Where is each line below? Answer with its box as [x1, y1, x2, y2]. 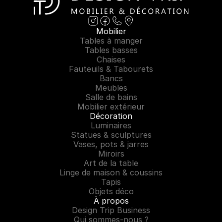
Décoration [90, 111, 132, 121]
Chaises [97, 55, 125, 64]
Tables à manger [79, 36, 143, 46]
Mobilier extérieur [77, 102, 145, 111]
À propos [93, 196, 129, 206]
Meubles [95, 83, 127, 93]
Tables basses [84, 45, 138, 55]
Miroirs [98, 149, 124, 159]
